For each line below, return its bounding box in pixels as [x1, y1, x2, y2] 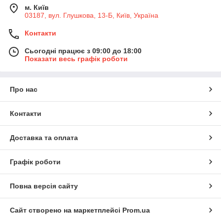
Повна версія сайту [10, 182, 78, 190]
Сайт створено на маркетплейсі [10, 206, 122, 214]
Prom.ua [122, 206, 150, 214]
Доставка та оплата [10, 133, 78, 142]
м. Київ [25, 3, 49, 11]
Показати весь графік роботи [25, 54, 128, 63]
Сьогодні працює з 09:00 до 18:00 [25, 46, 142, 55]
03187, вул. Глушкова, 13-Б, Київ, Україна [25, 11, 158, 19]
